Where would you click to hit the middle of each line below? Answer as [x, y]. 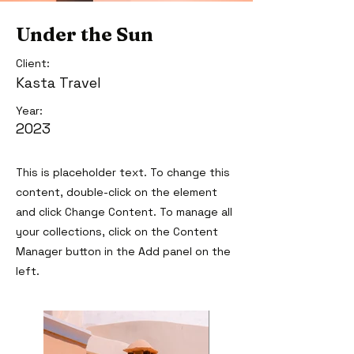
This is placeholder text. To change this [123, 172]
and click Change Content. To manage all [124, 212]
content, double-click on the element [117, 192]
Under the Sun [85, 34]
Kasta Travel [58, 83]
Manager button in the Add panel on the [123, 251]
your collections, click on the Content [117, 232]
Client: [33, 63]
